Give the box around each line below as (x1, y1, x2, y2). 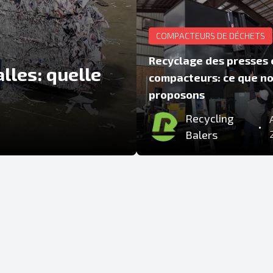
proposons (149, 87, 205, 101)
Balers (185, 127, 218, 141)
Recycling (185, 111, 233, 125)
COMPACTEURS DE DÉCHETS (156, 30, 265, 41)
